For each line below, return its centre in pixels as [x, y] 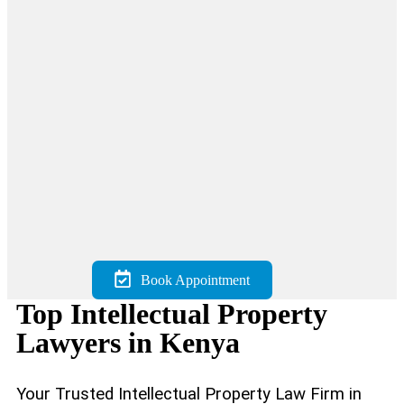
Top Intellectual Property [172, 314]
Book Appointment [196, 280]
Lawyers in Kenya [128, 343]
